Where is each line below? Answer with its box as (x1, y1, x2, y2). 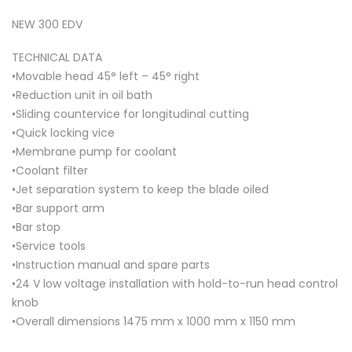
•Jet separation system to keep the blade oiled (12, 181, 269, 197)
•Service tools (12, 237, 86, 254)
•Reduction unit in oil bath (12, 86, 152, 103)
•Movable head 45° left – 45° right (12, 68, 200, 84)
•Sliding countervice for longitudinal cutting (12, 105, 249, 122)
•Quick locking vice (12, 124, 115, 141)
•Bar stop (12, 218, 60, 235)
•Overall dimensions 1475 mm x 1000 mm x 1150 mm (12, 313, 295, 329)
